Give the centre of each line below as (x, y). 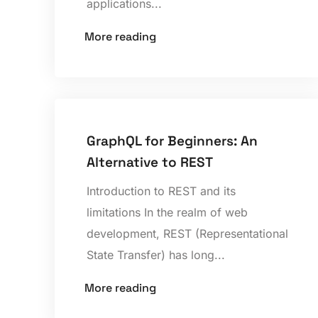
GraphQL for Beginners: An (172, 141)
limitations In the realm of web (168, 212)
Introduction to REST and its (161, 191)
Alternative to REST (150, 162)
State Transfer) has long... (156, 254)
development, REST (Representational (188, 233)
